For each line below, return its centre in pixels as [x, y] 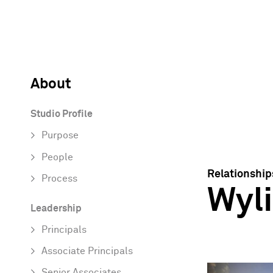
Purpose [60, 136]
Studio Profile [62, 115]
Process [59, 179]
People [57, 157]
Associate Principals [87, 252]
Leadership [56, 208]
